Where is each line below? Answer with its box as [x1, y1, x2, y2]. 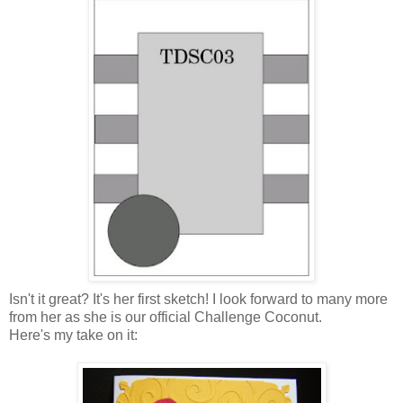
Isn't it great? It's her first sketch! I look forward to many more [9, 291, 388, 307]
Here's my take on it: [9, 327, 138, 343]
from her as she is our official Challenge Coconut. [9, 309, 322, 325]
